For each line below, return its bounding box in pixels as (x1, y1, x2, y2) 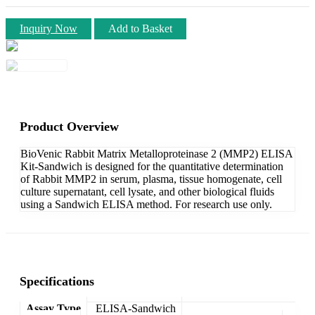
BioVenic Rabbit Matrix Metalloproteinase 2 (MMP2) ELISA (20, 147, 292, 160)
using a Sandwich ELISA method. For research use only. (20, 198, 272, 210)
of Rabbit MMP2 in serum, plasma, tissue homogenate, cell (20, 172, 282, 185)
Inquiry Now (20, 22, 77, 34)
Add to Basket (108, 22, 172, 34)
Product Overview (20, 119, 119, 134)
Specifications (20, 274, 94, 288)
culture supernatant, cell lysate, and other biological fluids (20, 185, 274, 198)
